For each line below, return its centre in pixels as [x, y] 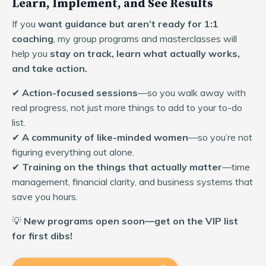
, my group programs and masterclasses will [145, 38]
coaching [33, 38]
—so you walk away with [192, 92]
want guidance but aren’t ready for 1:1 [128, 23]
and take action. [50, 68]
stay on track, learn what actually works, [145, 53]
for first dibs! [42, 235]
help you [31, 53]
